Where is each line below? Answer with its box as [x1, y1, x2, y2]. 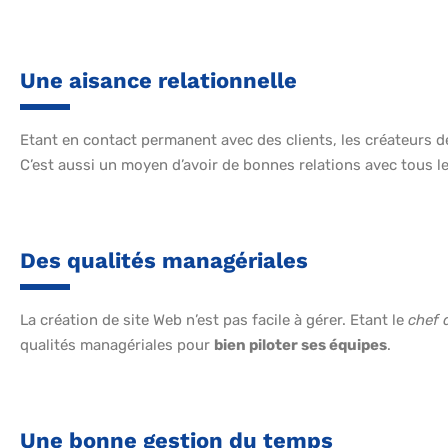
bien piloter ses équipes [214, 336, 387, 355]
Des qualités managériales [20, 248, 308, 274]
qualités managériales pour [20, 336, 214, 355]
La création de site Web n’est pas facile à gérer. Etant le [20, 311, 408, 330]
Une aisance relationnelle [20, 68, 297, 94]
